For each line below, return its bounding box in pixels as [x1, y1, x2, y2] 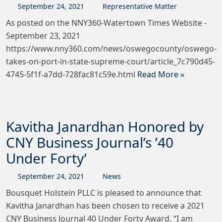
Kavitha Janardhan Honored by [6, 117, 204, 136]
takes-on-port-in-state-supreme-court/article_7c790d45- [6, 56, 215, 67]
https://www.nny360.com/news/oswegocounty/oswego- [6, 43, 217, 55]
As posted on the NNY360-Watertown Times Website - [6, 17, 207, 29]
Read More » [137, 69, 184, 80]
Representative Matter [103, 1, 177, 11]
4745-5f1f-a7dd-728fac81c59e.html [6, 69, 137, 80]
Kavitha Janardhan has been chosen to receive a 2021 [6, 200, 205, 212]
